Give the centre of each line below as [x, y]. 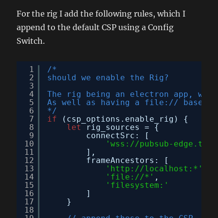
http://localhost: [152, 168]
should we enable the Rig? [108, 77]
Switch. [31, 41]
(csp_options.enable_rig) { [125, 119]
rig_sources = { [123, 127]
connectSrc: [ [118, 135]
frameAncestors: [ [128, 160]
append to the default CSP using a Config [95, 27]
